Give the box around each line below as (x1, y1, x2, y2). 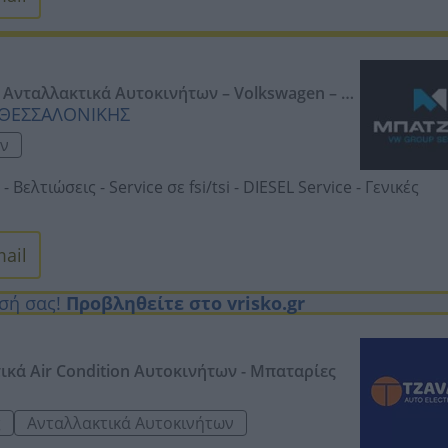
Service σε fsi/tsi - (109, 176, 239, 198)
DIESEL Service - (243, 176, 361, 198)
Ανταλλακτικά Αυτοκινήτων (27, 412, 234, 434)
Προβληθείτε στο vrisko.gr (66, 291, 306, 315)
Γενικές (365, 176, 419, 198)
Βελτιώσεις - (13, 176, 105, 198)
